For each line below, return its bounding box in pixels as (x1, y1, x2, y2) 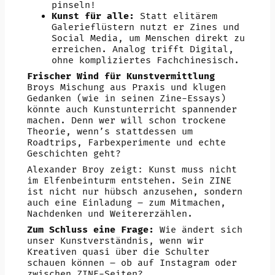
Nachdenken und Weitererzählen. (26, 207, 193, 220)
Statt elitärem (134, 10, 217, 22)
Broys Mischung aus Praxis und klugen (26, 81, 226, 93)
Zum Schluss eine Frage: (26, 223, 154, 236)
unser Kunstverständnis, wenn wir (26, 234, 204, 247)
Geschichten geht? (26, 147, 121, 160)
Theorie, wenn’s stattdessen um (26, 125, 193, 137)
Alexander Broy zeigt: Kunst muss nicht (26, 163, 237, 176)
